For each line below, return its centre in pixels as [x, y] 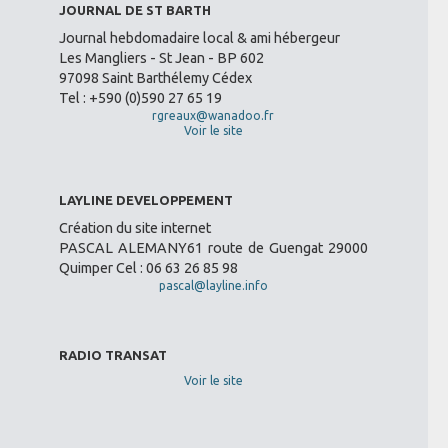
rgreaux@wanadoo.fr [213, 115]
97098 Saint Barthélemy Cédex [155, 77]
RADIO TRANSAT [112, 354]
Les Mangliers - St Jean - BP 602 [161, 57]
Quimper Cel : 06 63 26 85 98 [148, 267]
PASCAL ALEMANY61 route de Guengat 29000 [213, 247]
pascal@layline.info [213, 285]
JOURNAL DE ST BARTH [134, 9]
